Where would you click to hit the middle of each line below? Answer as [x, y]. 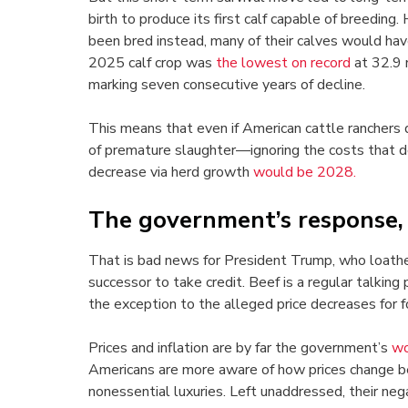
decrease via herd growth [171, 173]
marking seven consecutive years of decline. [227, 85]
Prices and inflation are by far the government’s [240, 348]
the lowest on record [283, 63]
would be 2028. [305, 173]
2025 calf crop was [152, 63]
